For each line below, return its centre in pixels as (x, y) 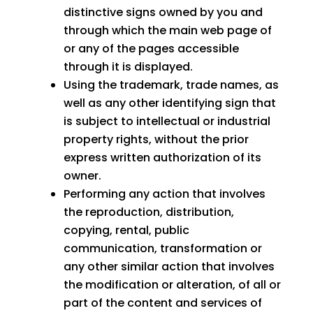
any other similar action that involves (169, 267)
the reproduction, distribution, (148, 212)
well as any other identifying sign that (169, 103)
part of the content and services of (162, 303)
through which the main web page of (167, 31)
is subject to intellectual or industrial (167, 122)
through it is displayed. (128, 67)
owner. (82, 176)
